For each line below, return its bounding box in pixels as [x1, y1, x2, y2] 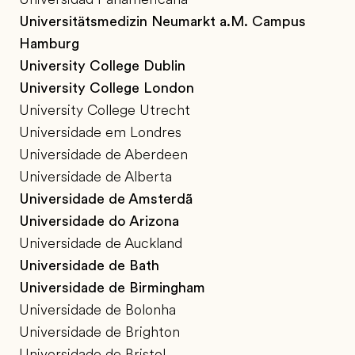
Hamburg [19, 36, 79, 52]
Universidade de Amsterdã [19, 191, 193, 208]
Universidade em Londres [19, 124, 181, 141]
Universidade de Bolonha [19, 302, 176, 319]
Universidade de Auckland [19, 235, 182, 252]
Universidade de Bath [19, 258, 159, 274]
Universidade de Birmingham [19, 280, 205, 296]
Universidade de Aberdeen [19, 147, 188, 163]
